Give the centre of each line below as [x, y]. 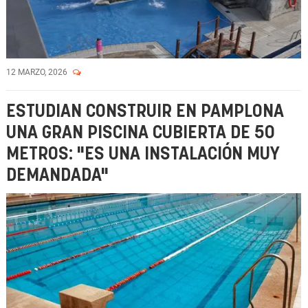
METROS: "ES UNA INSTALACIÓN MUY [143, 154]
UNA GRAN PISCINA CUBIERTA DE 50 [141, 133]
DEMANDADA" [57, 176]
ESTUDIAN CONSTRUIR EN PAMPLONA [145, 112]
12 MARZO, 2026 [38, 72]
